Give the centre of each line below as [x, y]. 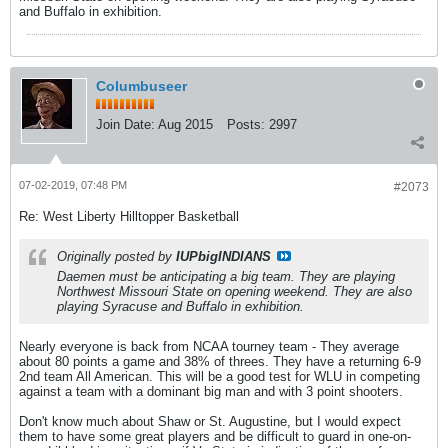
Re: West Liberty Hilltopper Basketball [129, 216]
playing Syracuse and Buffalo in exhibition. [180, 306]
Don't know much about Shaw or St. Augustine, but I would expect [210, 421]
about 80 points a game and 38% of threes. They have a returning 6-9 [220, 361]
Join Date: [125, 124]
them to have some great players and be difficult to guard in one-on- [215, 436]
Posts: [246, 124]
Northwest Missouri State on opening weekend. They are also [234, 291]
